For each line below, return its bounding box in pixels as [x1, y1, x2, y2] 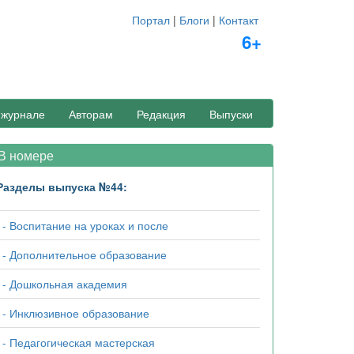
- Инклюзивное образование [2, 305, 150, 321]
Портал [131, 12, 170, 28]
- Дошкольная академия [2, 276, 128, 292]
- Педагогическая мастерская [2, 334, 156, 350]
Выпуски [209, 105, 253, 122]
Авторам [69, 105, 113, 122]
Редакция [137, 105, 186, 122]
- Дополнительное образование [2, 247, 168, 262]
